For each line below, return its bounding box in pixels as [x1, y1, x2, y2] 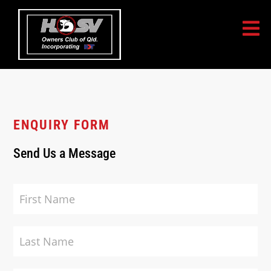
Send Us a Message [13, 145, 116, 161]
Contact [13, 183, 49, 197]
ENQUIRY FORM [13, 117, 111, 132]
